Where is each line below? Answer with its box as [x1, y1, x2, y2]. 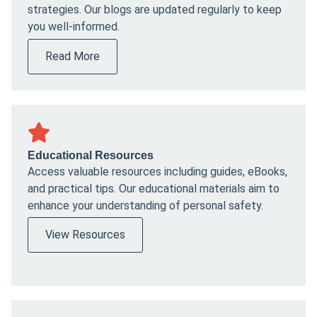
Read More [45, 49, 100, 63]
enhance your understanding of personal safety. [28, 198, 263, 212]
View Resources [45, 227, 125, 241]
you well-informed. [28, 20, 120, 34]
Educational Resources [28, 149, 154, 161]
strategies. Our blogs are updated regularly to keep [28, 3, 282, 17]
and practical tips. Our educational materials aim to [28, 181, 279, 195]
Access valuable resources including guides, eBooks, [28, 164, 287, 178]
